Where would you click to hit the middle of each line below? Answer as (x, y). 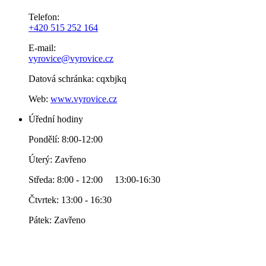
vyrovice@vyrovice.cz (71, 58)
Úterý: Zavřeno (57, 159)
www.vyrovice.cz (84, 99)
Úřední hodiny (56, 119)
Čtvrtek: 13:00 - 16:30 (70, 199)
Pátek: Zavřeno (57, 220)
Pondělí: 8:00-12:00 (66, 139)
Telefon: (44, 17)
